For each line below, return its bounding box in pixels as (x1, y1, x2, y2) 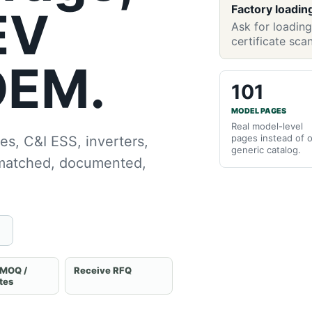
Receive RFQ (74, 265, 132, 276)
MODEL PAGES (231, 106, 287, 116)
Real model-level (231, 120, 304, 132)
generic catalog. (231, 143, 302, 155)
